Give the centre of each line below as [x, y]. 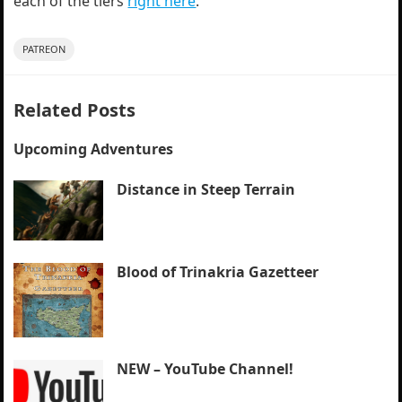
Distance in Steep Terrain [206, 189]
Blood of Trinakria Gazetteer [218, 271]
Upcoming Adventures [94, 149]
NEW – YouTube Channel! [205, 369]
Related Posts [75, 110]
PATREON [44, 49]
